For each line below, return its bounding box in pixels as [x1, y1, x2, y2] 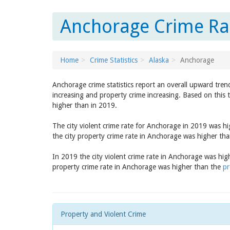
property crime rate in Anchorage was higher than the [52, 163, 223, 171]
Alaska [149, 56, 169, 64]
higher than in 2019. [52, 101, 117, 109]
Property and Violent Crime [61, 210, 146, 218]
